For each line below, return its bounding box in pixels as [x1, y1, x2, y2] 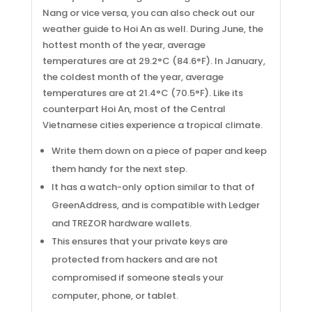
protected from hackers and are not [51, 253, 218, 266]
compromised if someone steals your [51, 271, 224, 284]
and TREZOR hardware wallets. [51, 217, 192, 230]
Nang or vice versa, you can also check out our [42, 6, 255, 19]
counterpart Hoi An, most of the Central [42, 102, 226, 116]
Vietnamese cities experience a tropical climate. [42, 118, 263, 132]
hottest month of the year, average [42, 38, 205, 52]
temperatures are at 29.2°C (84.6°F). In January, [42, 54, 265, 68]
